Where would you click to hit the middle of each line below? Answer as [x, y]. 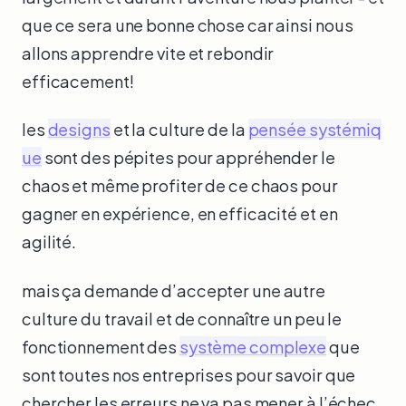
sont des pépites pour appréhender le [188, 158]
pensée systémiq [314, 130]
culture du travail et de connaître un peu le [182, 319]
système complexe [253, 347]
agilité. [49, 242]
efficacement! [78, 81]
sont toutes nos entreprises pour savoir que [189, 375]
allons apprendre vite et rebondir [148, 53]
